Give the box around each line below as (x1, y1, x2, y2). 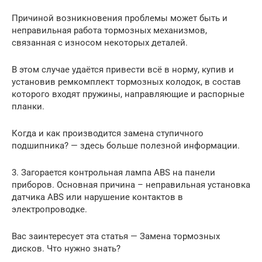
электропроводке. (12, 204, 87, 215)
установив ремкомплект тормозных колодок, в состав (12, 76, 241, 87)
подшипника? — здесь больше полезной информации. (12, 140, 240, 151)
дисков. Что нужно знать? (12, 243, 120, 254)
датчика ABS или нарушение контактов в (12, 191, 183, 202)
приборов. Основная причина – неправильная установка (12, 179, 250, 190)
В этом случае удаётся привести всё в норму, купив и (12, 64, 234, 75)
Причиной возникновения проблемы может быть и (12, 12, 227, 23)
